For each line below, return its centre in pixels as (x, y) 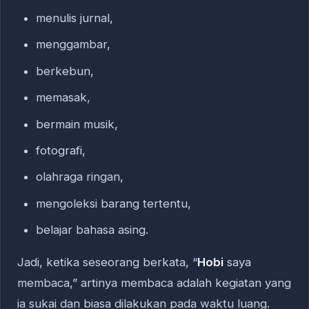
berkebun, (64, 71)
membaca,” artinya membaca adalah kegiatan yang (154, 282)
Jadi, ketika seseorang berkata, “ (107, 262)
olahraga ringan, (79, 177)
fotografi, (60, 150)
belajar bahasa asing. (92, 230)
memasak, (63, 98)
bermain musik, (77, 124)
